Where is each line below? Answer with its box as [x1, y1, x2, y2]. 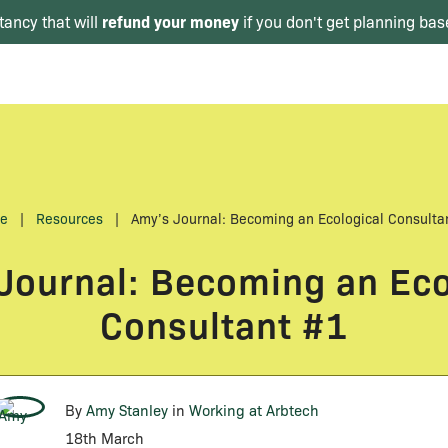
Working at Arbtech [189, 400, 319, 420]
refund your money [102, 10, 239, 32]
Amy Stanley [86, 400, 168, 420]
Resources [36, 209, 103, 227]
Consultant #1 [100, 298, 348, 348]
